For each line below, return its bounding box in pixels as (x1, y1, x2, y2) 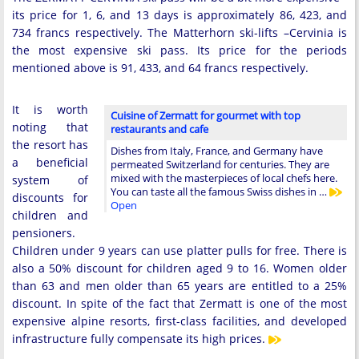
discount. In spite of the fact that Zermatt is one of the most (12, 295, 347, 311)
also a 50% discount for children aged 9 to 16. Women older (12, 260, 347, 276)
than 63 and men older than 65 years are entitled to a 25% (12, 277, 347, 293)
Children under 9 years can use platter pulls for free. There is (12, 242, 347, 258)
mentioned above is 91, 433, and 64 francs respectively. (12, 59, 309, 75)
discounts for (12, 189, 88, 205)
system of (12, 171, 88, 188)
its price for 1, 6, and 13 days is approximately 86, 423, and (12, 6, 347, 22)
